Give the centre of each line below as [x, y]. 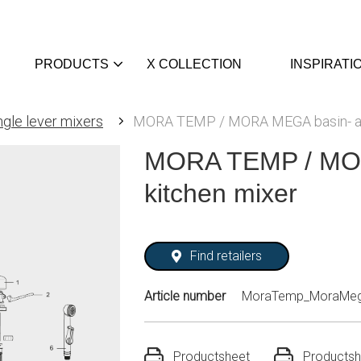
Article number [185, 296]
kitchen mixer [221, 193]
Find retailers [226, 256]
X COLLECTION [194, 64]
